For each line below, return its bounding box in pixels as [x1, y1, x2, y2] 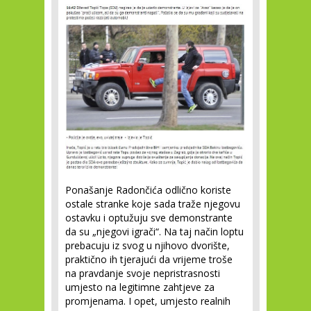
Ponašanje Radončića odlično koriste [65, 183, 231, 197]
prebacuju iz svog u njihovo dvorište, [65, 239, 230, 253]
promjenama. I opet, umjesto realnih [65, 294, 230, 308]
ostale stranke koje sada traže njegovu [65, 197, 240, 211]
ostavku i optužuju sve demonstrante [65, 211, 233, 225]
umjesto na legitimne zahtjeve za [65, 280, 215, 294]
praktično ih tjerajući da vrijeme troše [65, 253, 233, 267]
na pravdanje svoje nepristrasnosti [65, 267, 220, 280]
